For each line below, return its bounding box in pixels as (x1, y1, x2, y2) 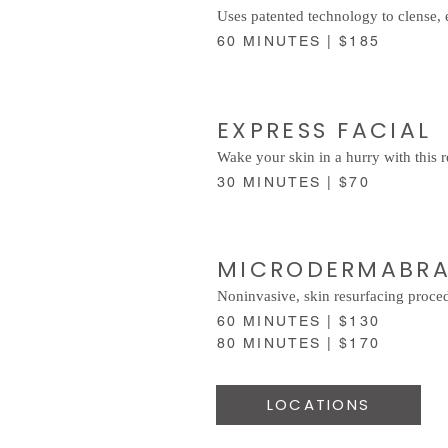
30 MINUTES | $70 (217, 173, 376, 190)
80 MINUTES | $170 (217, 334, 380, 351)
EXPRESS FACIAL (217, 114, 432, 146)
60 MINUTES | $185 (217, 32, 386, 49)
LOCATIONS (266, 394, 371, 416)
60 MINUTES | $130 (217, 312, 380, 329)
